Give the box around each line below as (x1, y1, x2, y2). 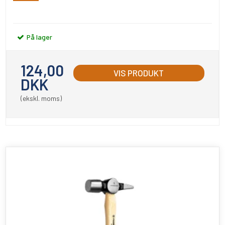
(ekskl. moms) (21, 93, 62, 102)
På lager (25, 32, 52, 41)
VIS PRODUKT (114, 67, 164, 78)
